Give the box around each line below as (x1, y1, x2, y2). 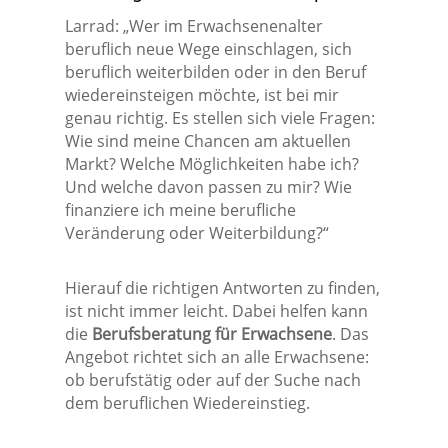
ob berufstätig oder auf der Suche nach (64, 369, 361, 392)
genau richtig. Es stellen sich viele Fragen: (64, 107, 375, 130)
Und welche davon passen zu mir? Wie (64, 176, 352, 199)
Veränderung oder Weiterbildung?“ (64, 222, 329, 245)
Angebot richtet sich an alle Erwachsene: (64, 346, 369, 369)
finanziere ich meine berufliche (64, 199, 296, 222)
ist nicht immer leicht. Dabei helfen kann (64, 300, 368, 323)
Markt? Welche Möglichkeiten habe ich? (64, 153, 359, 176)
